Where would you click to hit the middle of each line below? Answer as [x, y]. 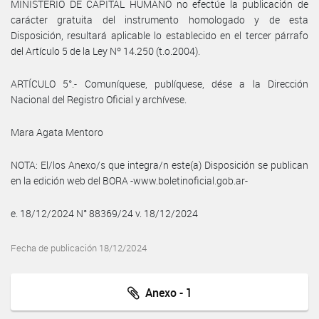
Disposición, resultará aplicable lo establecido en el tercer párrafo [159, 35]
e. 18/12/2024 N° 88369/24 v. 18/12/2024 [104, 213]
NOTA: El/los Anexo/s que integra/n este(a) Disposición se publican [159, 164]
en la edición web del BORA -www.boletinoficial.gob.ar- [129, 180]
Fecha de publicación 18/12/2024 [79, 248]
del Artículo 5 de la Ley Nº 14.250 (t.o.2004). [105, 51]
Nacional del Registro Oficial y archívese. [99, 99]
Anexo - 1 [166, 292]
